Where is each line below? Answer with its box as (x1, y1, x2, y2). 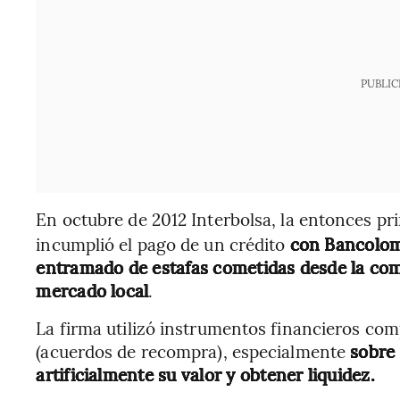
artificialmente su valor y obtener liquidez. (36, 362, 375, 386)
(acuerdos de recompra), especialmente (36, 339, 351, 362)
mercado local (36, 279, 149, 302)
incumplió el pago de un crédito (36, 232, 290, 255)
